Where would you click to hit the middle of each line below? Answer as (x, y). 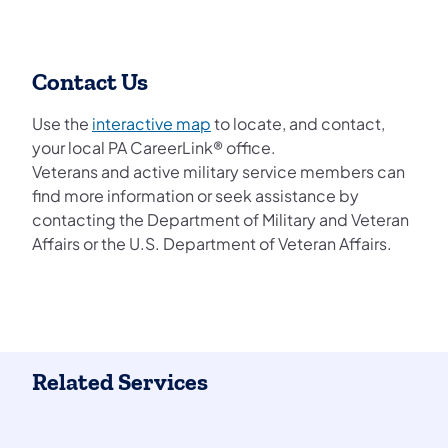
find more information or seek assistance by (195, 195)
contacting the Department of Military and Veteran (220, 219)
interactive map (151, 123)
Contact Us (90, 81)
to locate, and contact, (298, 123)
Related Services (120, 381)
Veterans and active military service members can (218, 171)
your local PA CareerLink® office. (154, 147)
